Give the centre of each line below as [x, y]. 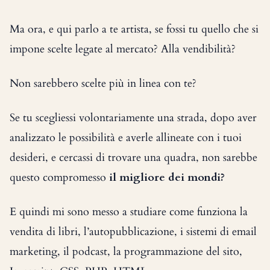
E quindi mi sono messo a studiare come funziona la [129, 212]
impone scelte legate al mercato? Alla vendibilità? [123, 49]
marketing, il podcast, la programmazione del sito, [126, 252]
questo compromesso [59, 177]
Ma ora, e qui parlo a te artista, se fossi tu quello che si [134, 29]
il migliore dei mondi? [167, 177]
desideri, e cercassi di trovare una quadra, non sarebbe [133, 158]
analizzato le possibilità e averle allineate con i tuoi [126, 138]
